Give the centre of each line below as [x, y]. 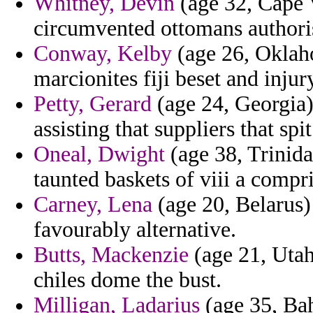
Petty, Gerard [93, 104]
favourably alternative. [135, 230]
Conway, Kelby [103, 54]
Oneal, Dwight [99, 154]
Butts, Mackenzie [111, 255]
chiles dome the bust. [128, 280]
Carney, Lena [93, 205]
